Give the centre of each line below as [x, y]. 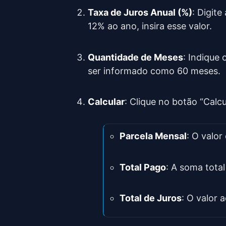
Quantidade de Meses [135, 57]
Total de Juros [151, 198]
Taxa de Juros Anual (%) [140, 13]
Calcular [106, 102]
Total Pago [143, 167]
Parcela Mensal [153, 136]
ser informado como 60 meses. [154, 71]
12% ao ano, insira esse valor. [150, 26]
